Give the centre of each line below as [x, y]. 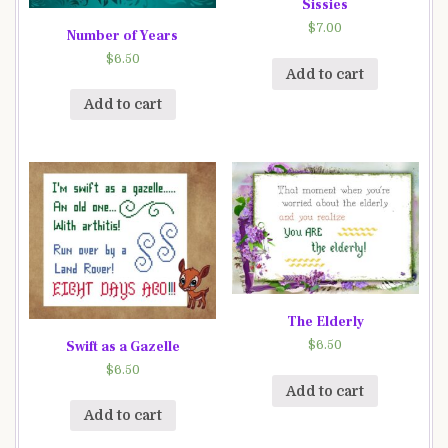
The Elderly [325, 322]
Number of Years [123, 35]
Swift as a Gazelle [122, 346]
